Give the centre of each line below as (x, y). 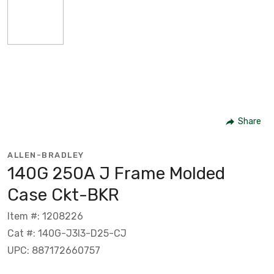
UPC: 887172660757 (54, 250)
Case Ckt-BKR (63, 194)
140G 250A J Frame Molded (116, 173)
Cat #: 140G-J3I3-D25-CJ (67, 233)
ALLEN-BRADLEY (46, 155)
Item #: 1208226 (45, 216)
